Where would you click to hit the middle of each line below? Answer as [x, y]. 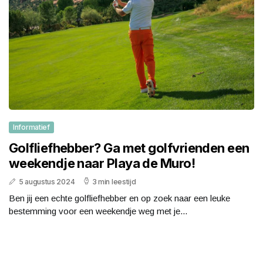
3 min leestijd [114, 181]
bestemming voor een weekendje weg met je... [98, 211]
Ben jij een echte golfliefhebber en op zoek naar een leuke [119, 198]
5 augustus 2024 [47, 181]
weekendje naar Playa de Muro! [102, 163]
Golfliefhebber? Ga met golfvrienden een [129, 148]
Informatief [31, 127]
